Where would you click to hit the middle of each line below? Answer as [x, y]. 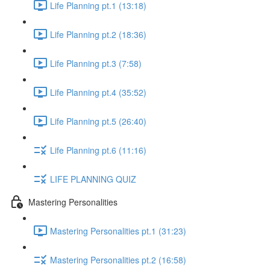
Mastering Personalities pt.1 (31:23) [118, 231]
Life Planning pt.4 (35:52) [98, 92]
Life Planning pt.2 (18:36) [98, 34]
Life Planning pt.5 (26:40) [98, 121]
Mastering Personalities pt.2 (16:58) [118, 259]
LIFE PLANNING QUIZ [93, 179]
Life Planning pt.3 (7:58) [96, 63]
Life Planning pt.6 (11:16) [98, 150]
